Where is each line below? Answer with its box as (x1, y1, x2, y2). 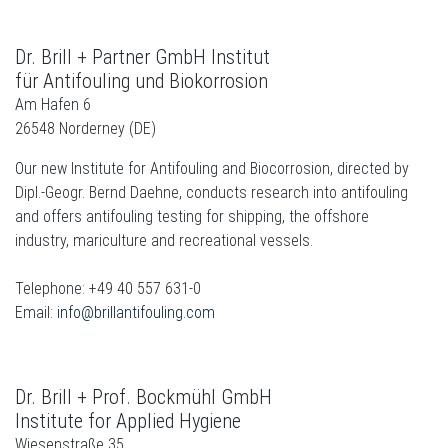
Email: (15, 303, 57, 322)
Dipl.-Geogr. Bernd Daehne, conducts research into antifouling (15, 183, 408, 202)
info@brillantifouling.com (57, 303, 215, 322)
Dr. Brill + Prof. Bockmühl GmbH (15, 385, 272, 409)
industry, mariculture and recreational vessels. (15, 231, 313, 250)
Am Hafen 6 (15, 95, 91, 114)
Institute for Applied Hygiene (15, 409, 241, 433)
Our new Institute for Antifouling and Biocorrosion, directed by (15, 159, 409, 178)
